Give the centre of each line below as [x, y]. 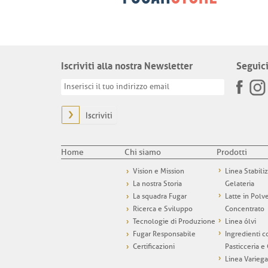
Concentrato [245, 209]
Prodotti [232, 153]
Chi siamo [143, 153]
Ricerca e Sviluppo [163, 209]
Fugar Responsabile [164, 234]
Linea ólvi [240, 222]
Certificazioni [154, 247]
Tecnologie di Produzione [174, 222]
